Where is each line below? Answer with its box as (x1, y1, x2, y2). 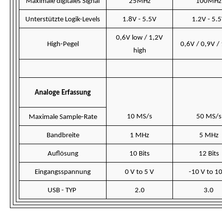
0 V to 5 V (125, 168, 154, 176)
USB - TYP (48, 187, 78, 194)
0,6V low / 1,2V (116, 34, 163, 42)
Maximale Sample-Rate (28, 113, 97, 121)
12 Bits (198, 150, 219, 158)
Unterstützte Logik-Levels (25, 16, 100, 23)
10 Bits (129, 150, 150, 158)
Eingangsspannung (35, 168, 91, 176)
